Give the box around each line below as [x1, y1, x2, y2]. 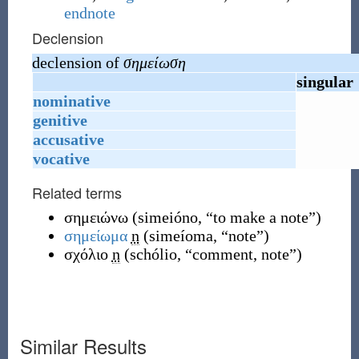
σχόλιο [63, 245, 108, 263]
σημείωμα [63, 227, 127, 244]
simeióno [137, 208, 198, 226]
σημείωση [123, 54, 186, 71]
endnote [63, 4, 115, 22]
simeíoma [148, 227, 213, 244]
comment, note [192, 245, 289, 263]
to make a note [212, 208, 309, 226]
